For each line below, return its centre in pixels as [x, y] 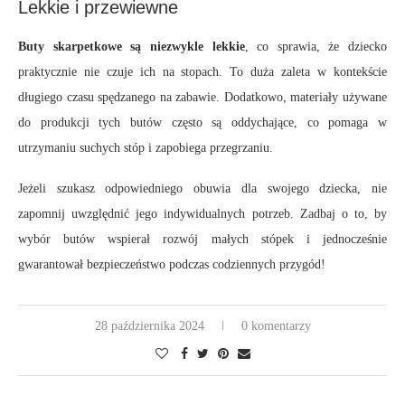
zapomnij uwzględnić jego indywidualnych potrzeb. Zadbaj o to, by [202, 214]
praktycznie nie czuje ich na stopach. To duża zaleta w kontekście [202, 72]
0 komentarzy [276, 326]
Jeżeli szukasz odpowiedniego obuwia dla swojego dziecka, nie [202, 189]
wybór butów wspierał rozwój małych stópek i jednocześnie [202, 240]
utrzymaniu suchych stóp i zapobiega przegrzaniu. [146, 148]
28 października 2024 [149, 326]
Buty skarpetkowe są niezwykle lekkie [132, 47]
